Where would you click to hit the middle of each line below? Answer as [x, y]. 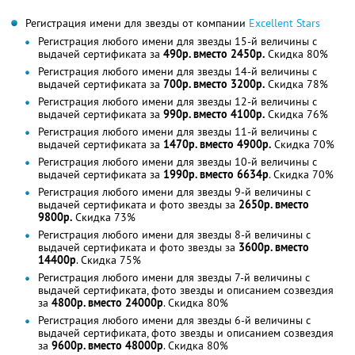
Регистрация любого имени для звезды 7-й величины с [174, 278]
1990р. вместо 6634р [216, 175]
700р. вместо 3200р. [214, 84]
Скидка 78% [296, 84]
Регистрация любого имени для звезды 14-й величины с [177, 72]
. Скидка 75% [109, 260]
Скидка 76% [296, 115]
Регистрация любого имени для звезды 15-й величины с [177, 42]
